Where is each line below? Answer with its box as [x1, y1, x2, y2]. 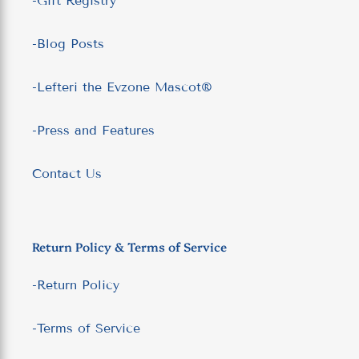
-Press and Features [32, 122, 155, 138]
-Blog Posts [32, 35, 104, 51]
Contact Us [32, 165, 102, 181]
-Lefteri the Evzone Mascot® [32, 79, 212, 95]
